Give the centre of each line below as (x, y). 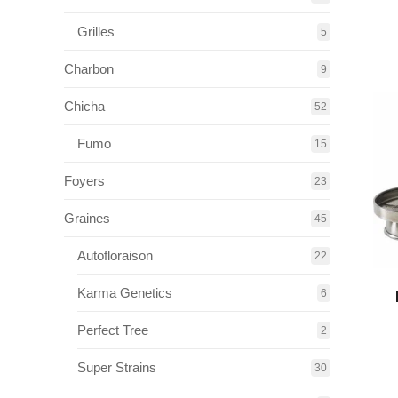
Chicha (84, 106)
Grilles (96, 32)
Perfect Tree (113, 330)
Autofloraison (115, 255)
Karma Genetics (125, 293)
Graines (87, 218)
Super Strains (117, 367)
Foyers (84, 181)
